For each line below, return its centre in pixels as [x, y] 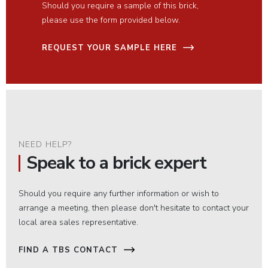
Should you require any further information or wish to [119, 194]
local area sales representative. [79, 222]
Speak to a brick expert [117, 163]
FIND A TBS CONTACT [68, 250]
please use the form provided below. [111, 20]
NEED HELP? [45, 144]
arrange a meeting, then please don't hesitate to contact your [134, 208]
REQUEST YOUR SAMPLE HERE [109, 48]
